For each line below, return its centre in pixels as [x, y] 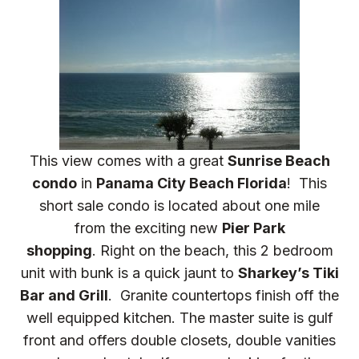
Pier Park [253, 228]
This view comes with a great [128, 160]
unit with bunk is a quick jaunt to [129, 272]
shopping [59, 250]
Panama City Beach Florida [192, 183]
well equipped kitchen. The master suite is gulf [179, 317]
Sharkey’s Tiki [288, 272]
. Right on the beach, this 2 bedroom [212, 250]
